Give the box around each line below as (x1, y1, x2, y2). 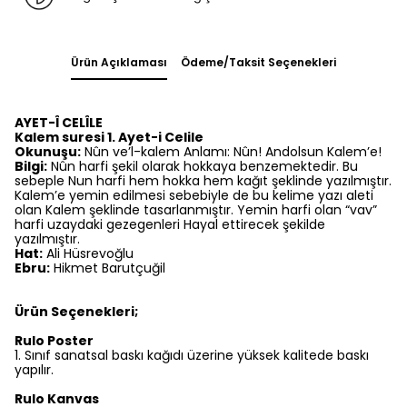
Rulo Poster (15, 332, 94, 351)
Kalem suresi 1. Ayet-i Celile (15, 128, 203, 147)
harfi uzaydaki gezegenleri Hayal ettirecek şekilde (15, 215, 325, 234)
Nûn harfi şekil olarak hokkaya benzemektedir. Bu (47, 157, 358, 176)
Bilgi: (15, 157, 47, 176)
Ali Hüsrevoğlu (43, 244, 134, 263)
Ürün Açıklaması (71, 55, 167, 71)
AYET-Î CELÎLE (15, 114, 103, 133)
